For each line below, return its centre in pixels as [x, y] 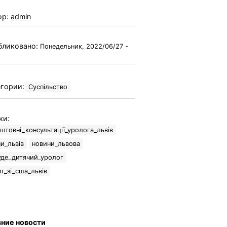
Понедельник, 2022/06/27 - [84, 46]
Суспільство [48, 87]
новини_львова [56, 143]
